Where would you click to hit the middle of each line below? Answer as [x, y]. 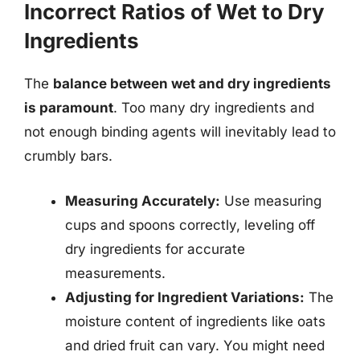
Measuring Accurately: [143, 200]
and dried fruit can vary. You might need [195, 345]
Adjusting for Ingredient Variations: [185, 297]
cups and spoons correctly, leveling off [190, 225]
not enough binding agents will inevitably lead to [180, 132]
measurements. [115, 273]
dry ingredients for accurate [155, 249]
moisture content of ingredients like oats [195, 321]
